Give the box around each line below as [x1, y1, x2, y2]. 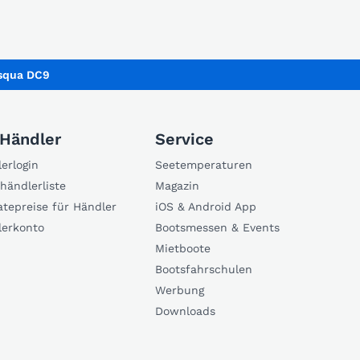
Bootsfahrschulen [155, 263, 252, 276]
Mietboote [155, 242, 211, 256]
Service [155, 129, 214, 149]
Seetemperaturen [155, 158, 252, 172]
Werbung [155, 284, 204, 297]
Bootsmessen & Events [155, 221, 280, 235]
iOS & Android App [155, 200, 256, 214]
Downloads [155, 305, 215, 318]
